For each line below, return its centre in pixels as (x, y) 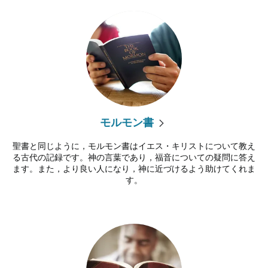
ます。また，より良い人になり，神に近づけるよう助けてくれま (134, 168)
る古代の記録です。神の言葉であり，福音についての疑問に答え (134, 157)
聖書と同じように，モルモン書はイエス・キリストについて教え (134, 146)
